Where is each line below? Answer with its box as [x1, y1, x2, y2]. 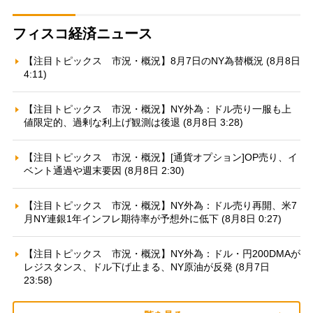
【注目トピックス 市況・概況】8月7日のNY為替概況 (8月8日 [23, 55, 300, 67]
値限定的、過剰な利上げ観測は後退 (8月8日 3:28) [23, 117, 243, 129]
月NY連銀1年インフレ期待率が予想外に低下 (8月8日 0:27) [23, 213, 282, 225]
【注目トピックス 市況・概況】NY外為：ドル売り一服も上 [23, 103, 291, 115]
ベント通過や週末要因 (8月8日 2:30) [23, 165, 184, 177]
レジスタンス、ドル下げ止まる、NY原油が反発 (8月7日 [23, 261, 270, 273]
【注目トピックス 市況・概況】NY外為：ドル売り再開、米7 [23, 200, 297, 212]
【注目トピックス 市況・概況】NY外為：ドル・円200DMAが [23, 248, 300, 260]
